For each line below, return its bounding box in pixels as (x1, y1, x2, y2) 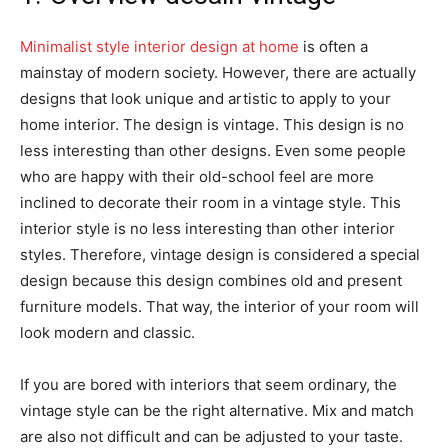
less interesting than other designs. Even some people (20, 140, 406, 160)
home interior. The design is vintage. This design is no (20, 114, 404, 134)
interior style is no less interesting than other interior (20, 218, 395, 238)
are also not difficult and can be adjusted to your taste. (20, 426, 403, 446)
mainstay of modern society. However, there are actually (20, 62, 416, 82)
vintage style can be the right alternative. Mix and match (20, 400, 414, 420)
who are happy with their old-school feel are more (20, 166, 374, 186)
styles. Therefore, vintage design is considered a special (20, 244, 420, 264)
